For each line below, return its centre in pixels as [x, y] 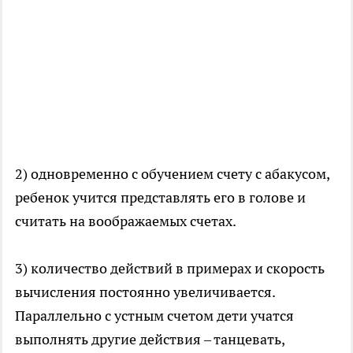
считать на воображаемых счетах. [126, 221]
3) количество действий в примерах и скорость [170, 269]
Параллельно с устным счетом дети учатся [154, 316]
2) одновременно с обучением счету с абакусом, [172, 174]
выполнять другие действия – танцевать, [150, 340]
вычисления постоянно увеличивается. [145, 292]
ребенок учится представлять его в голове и [160, 198]
